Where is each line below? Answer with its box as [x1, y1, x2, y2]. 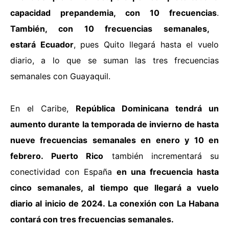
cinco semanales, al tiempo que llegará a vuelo [10, 182, 219, 193]
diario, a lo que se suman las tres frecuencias [10, 55, 219, 65]
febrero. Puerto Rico [10, 150, 104, 161]
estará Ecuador [10, 39, 74, 50]
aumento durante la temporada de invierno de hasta [10, 119, 219, 129]
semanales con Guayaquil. [10, 71, 110, 81]
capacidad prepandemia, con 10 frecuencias [10, 7, 217, 18]
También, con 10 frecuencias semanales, [10, 23, 210, 34]
